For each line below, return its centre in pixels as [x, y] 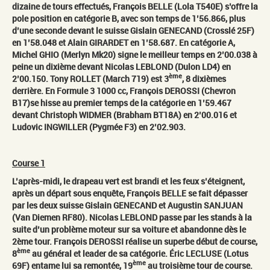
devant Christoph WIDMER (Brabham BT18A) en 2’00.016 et [124, 115]
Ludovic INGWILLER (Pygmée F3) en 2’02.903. [99, 127]
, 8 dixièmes [204, 78]
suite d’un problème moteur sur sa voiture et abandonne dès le [129, 229]
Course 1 [29, 163]
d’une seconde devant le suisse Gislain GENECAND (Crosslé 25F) [133, 30]
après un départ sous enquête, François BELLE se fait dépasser [130, 193]
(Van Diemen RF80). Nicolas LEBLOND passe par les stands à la [132, 217]
